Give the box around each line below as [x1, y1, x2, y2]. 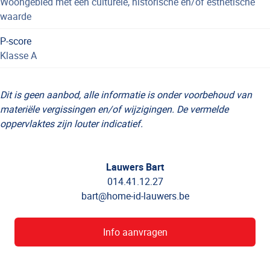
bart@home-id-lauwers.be [81, 189, 189, 203]
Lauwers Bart [106, 160, 164, 174]
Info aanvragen [102, 225, 168, 239]
